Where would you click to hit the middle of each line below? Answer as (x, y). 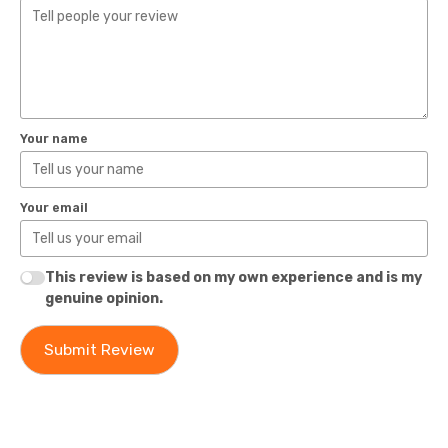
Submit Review (99, 350)
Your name (54, 138)
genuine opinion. (103, 299)
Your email (54, 207)
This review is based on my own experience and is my (233, 278)
